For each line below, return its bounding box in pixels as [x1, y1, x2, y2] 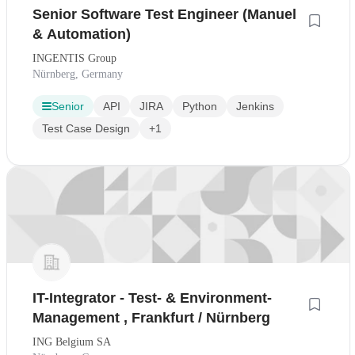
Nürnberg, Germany [32, 68, 123, 81]
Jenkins [236, 100, 274, 113]
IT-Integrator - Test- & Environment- [32, 290, 272, 307]
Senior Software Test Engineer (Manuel [32, 6, 296, 23]
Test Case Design [42, 122, 130, 136]
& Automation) [32, 26, 131, 43]
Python [182, 100, 217, 113]
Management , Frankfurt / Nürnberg [32, 310, 270, 326]
